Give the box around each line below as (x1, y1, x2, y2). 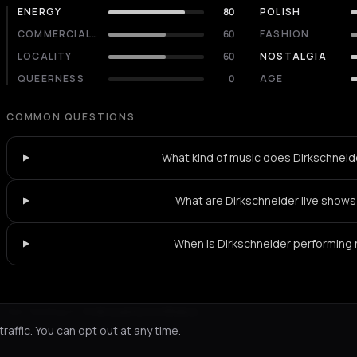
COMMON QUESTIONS (6, 110, 135, 124)
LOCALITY (18, 49, 73, 63)
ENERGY (18, 5, 62, 18)
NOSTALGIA (260, 49, 327, 63)
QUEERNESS (18, 72, 84, 85)
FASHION (260, 27, 310, 41)
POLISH (260, 5, 301, 18)
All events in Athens (94, 304, 198, 319)
